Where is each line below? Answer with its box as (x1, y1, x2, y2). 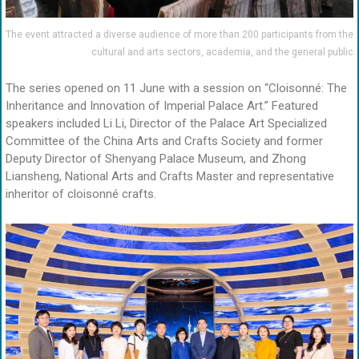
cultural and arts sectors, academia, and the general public (91, 46, 353, 58)
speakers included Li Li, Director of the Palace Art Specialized (6, 115, 327, 131)
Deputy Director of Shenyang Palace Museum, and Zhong (6, 151, 306, 166)
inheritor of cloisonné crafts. (6, 186, 156, 201)
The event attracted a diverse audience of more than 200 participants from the (6, 29, 353, 41)
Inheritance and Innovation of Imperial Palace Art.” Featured (6, 98, 318, 113)
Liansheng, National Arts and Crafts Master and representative (6, 168, 334, 184)
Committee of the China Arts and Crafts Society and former (6, 133, 323, 148)
